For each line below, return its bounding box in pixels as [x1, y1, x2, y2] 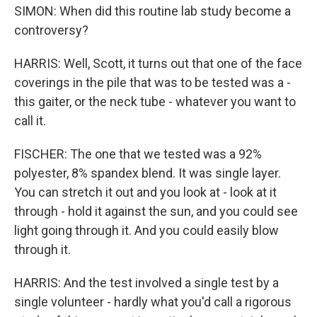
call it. [14, 113, 46, 128]
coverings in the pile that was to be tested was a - [14, 75, 291, 90]
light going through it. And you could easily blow [14, 223, 279, 238]
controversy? [14, 23, 88, 38]
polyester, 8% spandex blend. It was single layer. [14, 166, 281, 180]
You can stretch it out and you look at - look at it [14, 185, 277, 200]
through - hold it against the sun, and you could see [14, 204, 298, 219]
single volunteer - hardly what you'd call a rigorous [14, 294, 292, 309]
